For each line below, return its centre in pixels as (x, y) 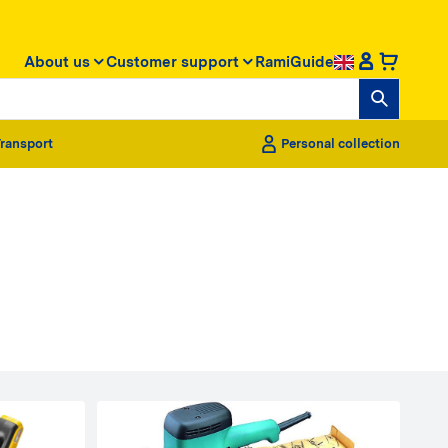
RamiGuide (294, 61)
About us (57, 61)
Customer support (172, 61)
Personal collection (340, 143)
